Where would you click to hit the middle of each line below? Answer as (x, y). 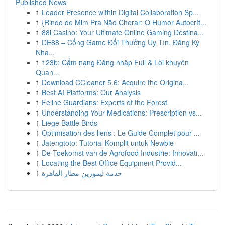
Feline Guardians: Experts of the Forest (104, 102)
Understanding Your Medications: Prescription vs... (122, 113)
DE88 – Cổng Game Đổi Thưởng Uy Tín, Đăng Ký (121, 42)
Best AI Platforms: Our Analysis (91, 92)
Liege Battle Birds (70, 123)
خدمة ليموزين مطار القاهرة (82, 173)
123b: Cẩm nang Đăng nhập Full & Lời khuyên (115, 62)
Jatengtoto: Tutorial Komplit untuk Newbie (108, 143)
